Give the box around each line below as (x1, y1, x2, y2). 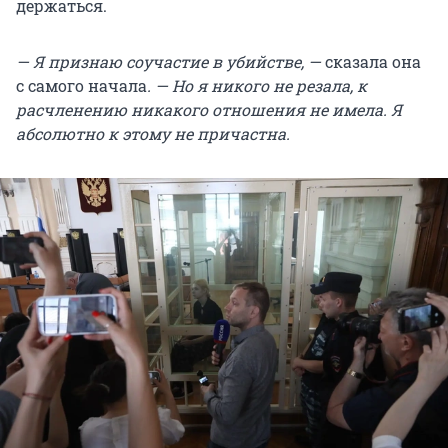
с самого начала (16, 74, 147, 96)
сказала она (325, 50, 421, 72)
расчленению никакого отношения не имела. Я (16, 98, 402, 120)
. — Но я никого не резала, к (147, 74, 367, 96)
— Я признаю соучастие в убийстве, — (16, 50, 325, 72)
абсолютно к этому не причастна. (16, 122, 290, 144)
